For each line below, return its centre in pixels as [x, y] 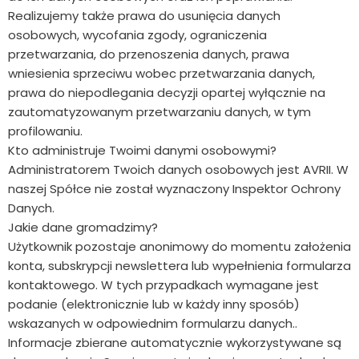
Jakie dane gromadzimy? [83, 228]
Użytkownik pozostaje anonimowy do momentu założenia [179, 247]
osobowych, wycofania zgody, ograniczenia [137, 35]
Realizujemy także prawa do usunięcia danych [144, 16]
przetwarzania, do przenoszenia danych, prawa [149, 54]
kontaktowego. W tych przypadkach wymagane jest [163, 285]
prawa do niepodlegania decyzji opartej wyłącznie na [167, 93]
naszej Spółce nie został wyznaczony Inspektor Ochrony [174, 189]
